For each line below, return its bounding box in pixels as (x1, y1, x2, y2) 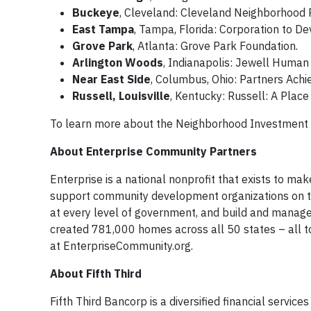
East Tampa (72, 22, 134, 36)
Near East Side (72, 72, 151, 86)
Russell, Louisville (72, 89, 170, 103)
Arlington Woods (72, 56, 163, 69)
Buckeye (72, 6, 119, 19)
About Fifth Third (50, 267, 142, 280)
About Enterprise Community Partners (50, 144, 257, 158)
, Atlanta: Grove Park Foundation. (133, 39, 298, 53)
